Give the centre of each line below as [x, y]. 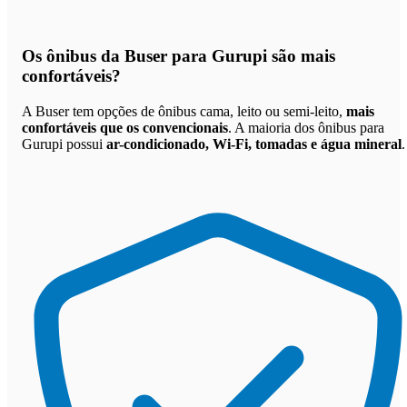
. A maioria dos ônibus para [306, 128]
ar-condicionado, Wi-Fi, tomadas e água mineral [254, 144]
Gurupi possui [64, 144]
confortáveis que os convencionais [125, 128]
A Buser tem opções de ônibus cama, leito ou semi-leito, [184, 112]
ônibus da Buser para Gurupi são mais [191, 56]
